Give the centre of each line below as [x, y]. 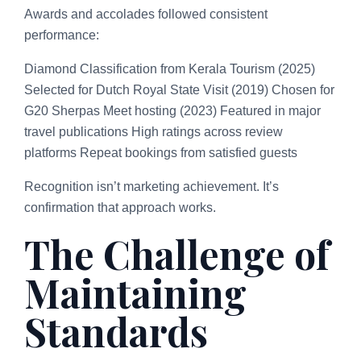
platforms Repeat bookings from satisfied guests [161, 152]
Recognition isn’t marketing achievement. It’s [151, 186]
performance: [62, 35]
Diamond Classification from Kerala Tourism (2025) [170, 68]
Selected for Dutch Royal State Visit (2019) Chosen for [179, 89]
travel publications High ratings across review [154, 131]
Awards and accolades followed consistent [146, 14]
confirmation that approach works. [120, 207]
